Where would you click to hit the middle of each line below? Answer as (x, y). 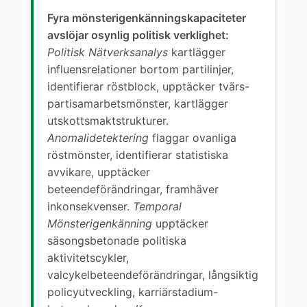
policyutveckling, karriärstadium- (133, 292)
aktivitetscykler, (88, 257)
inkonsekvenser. (90, 206)
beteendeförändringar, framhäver (133, 189)
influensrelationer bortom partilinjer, (140, 69)
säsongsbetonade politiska (117, 240)
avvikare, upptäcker (99, 172)
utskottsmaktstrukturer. (108, 120)
